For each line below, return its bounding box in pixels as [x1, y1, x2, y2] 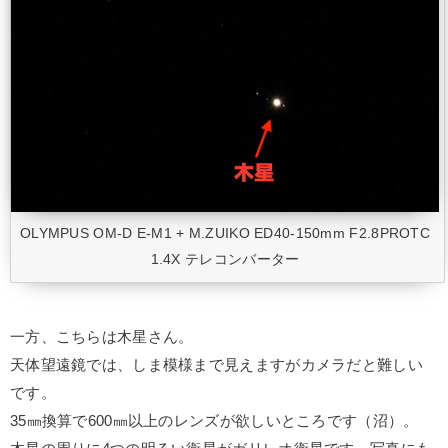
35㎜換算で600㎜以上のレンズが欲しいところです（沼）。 [10, 412, 419, 429]
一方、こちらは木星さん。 [10, 328, 194, 345]
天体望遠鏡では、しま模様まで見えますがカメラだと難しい [10, 356, 423, 373]
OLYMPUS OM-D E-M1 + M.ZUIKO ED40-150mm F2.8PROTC [20, 225, 430, 241]
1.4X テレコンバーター [150, 251, 300, 267]
